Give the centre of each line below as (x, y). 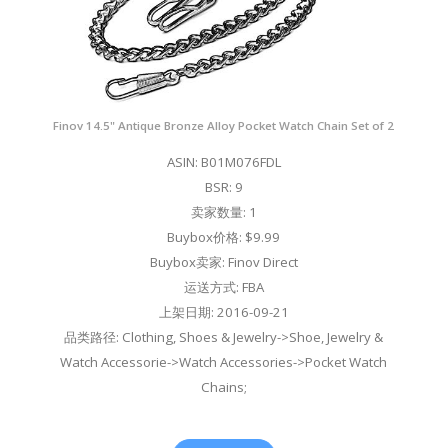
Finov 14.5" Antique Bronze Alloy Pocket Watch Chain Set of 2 (224, 126)
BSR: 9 (223, 187)
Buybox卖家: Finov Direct (223, 262)
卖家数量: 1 (223, 212)
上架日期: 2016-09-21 (223, 312)
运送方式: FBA (223, 287)
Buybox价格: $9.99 (224, 237)
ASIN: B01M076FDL (223, 162)
